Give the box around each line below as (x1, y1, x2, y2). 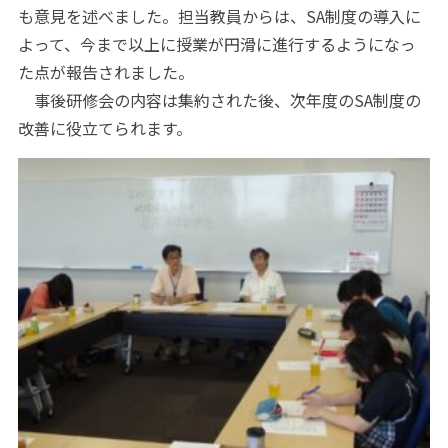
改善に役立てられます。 (17, 116, 192, 141)
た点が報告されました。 (17, 60, 194, 85)
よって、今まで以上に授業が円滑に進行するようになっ (17, 32, 416, 57)
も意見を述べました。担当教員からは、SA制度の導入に (17, 4, 421, 29)
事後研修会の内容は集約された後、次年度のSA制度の (17, 88, 421, 113)
